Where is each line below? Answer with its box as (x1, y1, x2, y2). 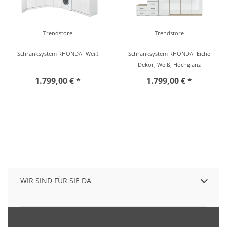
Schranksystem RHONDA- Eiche (128, 50, 210, 57)
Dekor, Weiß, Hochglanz (138, 61, 201, 68)
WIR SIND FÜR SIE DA (20, 176, 91, 185)
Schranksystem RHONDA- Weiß (17, 50, 99, 57)
